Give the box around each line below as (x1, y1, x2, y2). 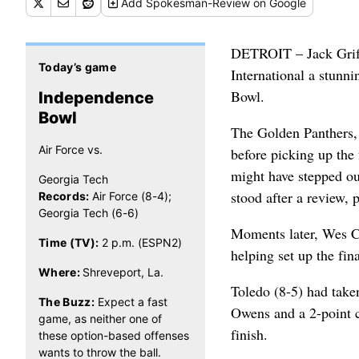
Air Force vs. (38, 143, 103, 156)
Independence (38, 88, 154, 107)
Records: (38, 189, 93, 203)
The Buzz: (38, 295, 98, 309)
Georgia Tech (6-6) (38, 206, 139, 220)
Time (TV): (38, 236, 102, 249)
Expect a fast (97, 295, 167, 309)
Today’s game (38, 60, 117, 74)
